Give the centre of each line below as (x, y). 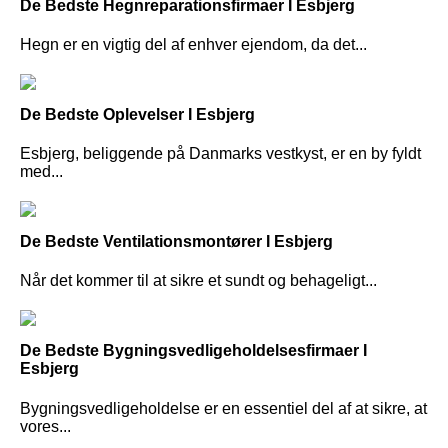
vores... (45, 426)
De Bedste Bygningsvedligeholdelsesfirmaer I (193, 351)
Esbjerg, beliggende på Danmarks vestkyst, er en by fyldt (220, 154)
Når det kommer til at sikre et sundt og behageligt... (198, 281)
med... (41, 172)
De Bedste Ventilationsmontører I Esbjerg (176, 242)
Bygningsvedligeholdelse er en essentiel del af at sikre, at (223, 408)
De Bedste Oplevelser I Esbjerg (137, 114)
